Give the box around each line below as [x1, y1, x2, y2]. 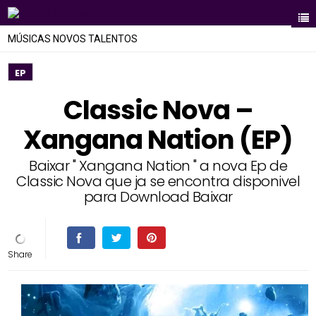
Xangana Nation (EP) [23, 121, 293, 158]
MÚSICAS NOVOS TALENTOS [8, 33, 138, 44]
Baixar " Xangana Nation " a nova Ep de [29, 156, 287, 176]
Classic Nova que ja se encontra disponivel [16, 171, 300, 191]
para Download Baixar [83, 187, 233, 207]
